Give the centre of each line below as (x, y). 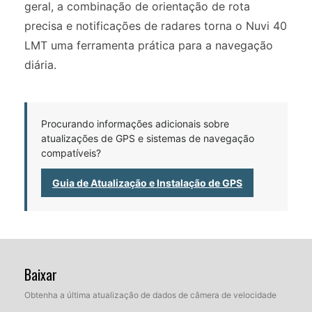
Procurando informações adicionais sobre (135, 123)
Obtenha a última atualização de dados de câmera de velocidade (150, 295)
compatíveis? (71, 153)
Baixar (41, 274)
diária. (40, 64)
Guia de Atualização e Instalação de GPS (147, 182)
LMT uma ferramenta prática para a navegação (149, 45)
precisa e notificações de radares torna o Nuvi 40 (156, 25)
